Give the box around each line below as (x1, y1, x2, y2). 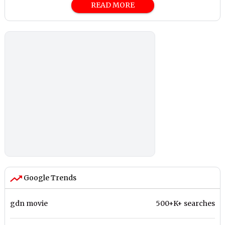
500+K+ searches (155, 198, 215, 208)
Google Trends (22, 173, 77, 183)
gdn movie (10, 198, 48, 208)
